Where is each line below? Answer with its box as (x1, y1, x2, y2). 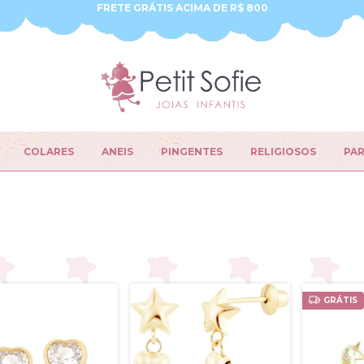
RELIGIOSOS (250, 145, 316, 158)
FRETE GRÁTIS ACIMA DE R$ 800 (96, 2, 268, 14)
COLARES (24, 145, 74, 158)
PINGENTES (161, 145, 223, 158)
